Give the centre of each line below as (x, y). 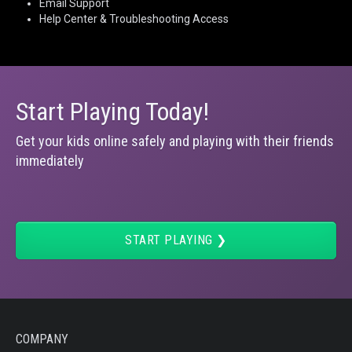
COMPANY (42, 339)
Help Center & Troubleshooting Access (134, 19)
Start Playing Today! (112, 112)
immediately (50, 161)
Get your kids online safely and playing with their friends (175, 141)
